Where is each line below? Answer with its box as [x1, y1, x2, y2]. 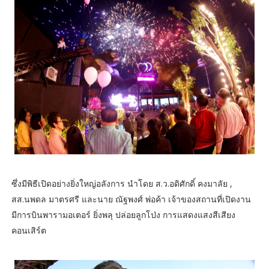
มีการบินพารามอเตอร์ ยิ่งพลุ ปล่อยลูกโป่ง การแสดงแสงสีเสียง [11, 209, 235, 221]
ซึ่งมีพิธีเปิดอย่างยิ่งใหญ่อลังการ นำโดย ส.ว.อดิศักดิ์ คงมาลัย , [11, 178, 232, 190]
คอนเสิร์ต [11, 225, 46, 237]
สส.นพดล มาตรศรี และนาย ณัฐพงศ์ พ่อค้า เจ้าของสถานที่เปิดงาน [11, 193, 251, 205]
